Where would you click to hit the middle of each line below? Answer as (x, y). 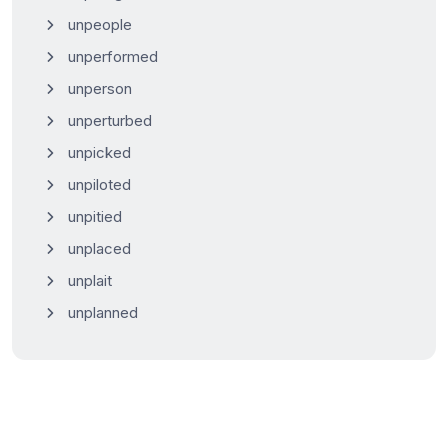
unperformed (113, 56)
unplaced (99, 248)
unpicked (99, 152)
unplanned (103, 312)
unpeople (100, 24)
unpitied (95, 216)
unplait (90, 280)
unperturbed (110, 120)
